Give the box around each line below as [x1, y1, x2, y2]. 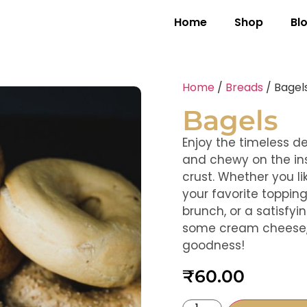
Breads [225, 79, 264, 96]
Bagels [182, 103, 279, 138]
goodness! [182, 237, 245, 254]
